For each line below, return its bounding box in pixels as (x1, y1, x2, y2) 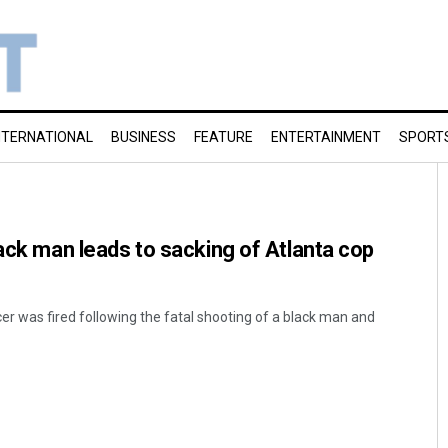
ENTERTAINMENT (271, 129, 381, 145)
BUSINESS (111, 129, 176, 145)
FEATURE (194, 129, 253, 145)
